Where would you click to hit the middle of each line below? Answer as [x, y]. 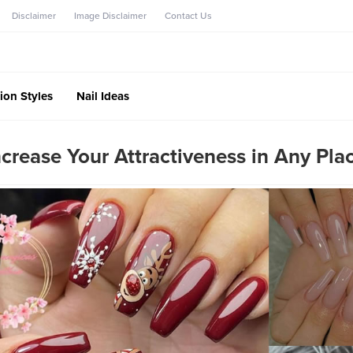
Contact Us [188, 16]
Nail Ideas [103, 96]
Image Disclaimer [110, 16]
